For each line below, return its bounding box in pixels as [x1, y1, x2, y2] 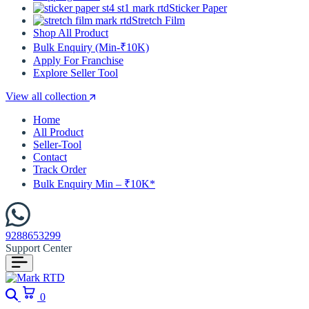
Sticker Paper [169, 2, 227, 14]
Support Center [6, 242, 72, 254]
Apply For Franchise [33, 54, 123, 66]
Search [20, 283, 50, 295]
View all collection [6, 90, 90, 102]
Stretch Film [132, 14, 185, 26]
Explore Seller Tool [33, 67, 118, 79]
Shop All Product [33, 27, 108, 39]
